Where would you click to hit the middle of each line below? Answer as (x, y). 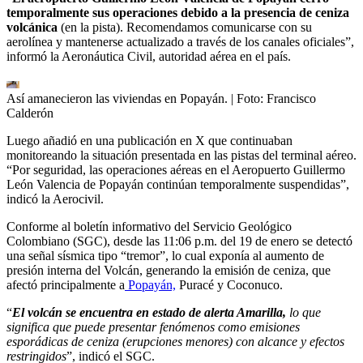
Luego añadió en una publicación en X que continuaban (149, 140)
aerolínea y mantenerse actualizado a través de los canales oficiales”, (180, 41)
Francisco (291, 98)
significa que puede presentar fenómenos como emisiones (153, 327)
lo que (303, 312)
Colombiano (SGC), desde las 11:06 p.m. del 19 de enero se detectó (179, 241)
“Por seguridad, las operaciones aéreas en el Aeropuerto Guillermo (176, 169)
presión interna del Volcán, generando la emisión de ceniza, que (169, 270)
